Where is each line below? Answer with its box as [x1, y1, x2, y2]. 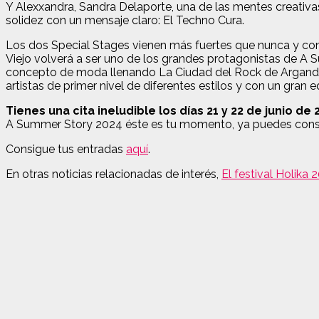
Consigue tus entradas [6, 142, 126, 156]
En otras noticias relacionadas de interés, [6, 167, 221, 181]
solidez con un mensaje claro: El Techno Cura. [6, 13, 244, 27]
